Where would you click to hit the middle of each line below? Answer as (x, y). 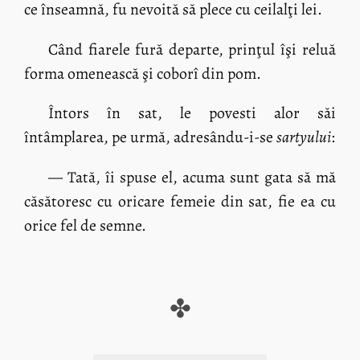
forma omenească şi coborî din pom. (143, 73)
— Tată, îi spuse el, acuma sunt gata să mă (192, 178)
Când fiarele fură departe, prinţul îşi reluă (192, 49)
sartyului (304, 137)
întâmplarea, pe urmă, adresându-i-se (151, 137)
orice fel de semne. (86, 226)
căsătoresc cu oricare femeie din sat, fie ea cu (180, 202)
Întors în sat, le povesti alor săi (192, 113)
